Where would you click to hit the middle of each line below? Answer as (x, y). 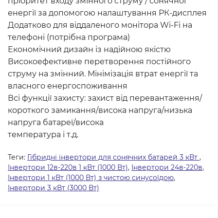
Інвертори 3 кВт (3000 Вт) (54, 188)
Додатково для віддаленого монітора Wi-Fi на (100, 25)
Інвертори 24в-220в (167, 167)
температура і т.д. (43, 135)
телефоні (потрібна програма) (69, 37)
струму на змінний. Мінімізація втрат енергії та (103, 74)
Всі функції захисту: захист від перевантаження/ (105, 98)
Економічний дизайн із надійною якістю (89, 49)
